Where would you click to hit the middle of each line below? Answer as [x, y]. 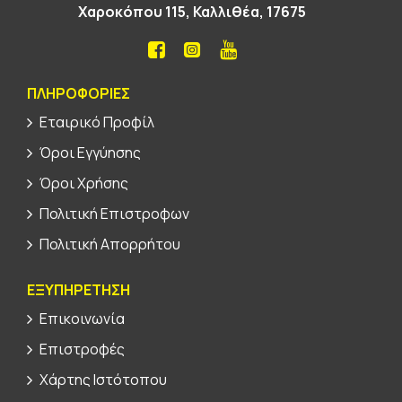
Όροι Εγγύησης [90, 153]
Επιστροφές [82, 349]
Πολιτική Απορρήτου [110, 244]
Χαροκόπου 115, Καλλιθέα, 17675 [192, 12]
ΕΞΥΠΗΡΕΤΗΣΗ [79, 290]
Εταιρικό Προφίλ [97, 122]
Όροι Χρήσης [84, 183]
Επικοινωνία [82, 319]
